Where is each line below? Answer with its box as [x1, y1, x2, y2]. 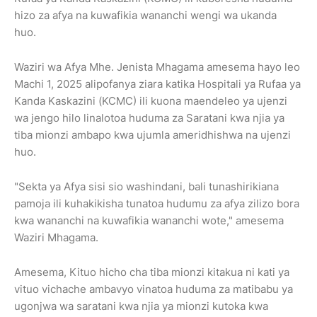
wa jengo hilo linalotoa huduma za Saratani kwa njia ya [14, 110, 284, 125]
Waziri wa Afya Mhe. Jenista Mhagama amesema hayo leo [14, 59, 300, 74]
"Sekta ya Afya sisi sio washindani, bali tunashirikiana [14, 179, 279, 193]
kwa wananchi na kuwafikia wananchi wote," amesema [14, 213, 284, 227]
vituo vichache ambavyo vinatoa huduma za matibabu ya [14, 282, 293, 296]
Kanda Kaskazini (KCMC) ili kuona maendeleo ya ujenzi [14, 93, 287, 108]
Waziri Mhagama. [14, 230, 98, 244]
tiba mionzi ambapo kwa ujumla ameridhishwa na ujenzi [14, 127, 291, 142]
